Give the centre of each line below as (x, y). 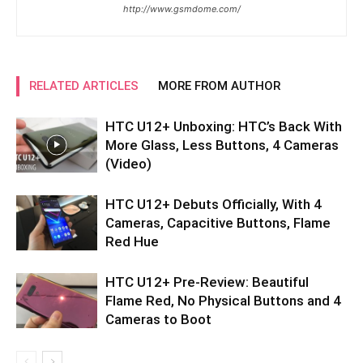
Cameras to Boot (158, 319)
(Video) (128, 163)
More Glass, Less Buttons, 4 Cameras (222, 145)
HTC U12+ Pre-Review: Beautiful (207, 282)
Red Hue (132, 241)
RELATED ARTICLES (84, 85)
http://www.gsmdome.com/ (181, 9)
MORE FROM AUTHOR (219, 85)
